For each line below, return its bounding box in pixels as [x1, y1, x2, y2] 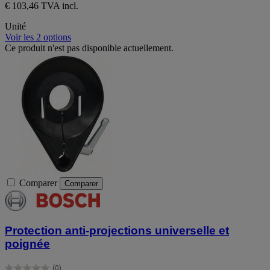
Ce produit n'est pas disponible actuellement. [5, 42, 174, 53]
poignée [5, 237, 50, 251]
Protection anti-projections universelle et [5, 224, 229, 237]
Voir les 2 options [5, 31, 71, 42]
